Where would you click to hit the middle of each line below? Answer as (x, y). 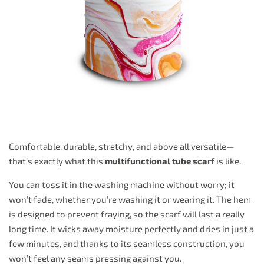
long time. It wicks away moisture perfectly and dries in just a (131, 229)
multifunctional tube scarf (160, 161)
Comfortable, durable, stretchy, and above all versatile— (121, 146)
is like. (228, 161)
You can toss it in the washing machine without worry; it (122, 184)
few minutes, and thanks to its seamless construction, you (127, 243)
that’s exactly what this (57, 161)
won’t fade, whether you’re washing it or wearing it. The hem (130, 199)
